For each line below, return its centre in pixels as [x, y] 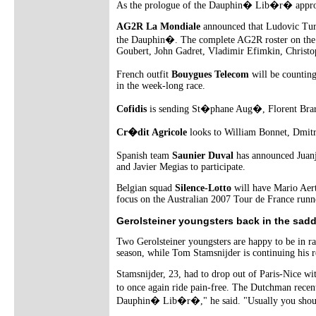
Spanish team [144, 155]
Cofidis [132, 109]
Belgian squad [146, 188]
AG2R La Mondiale [158, 26]
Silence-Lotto [203, 188]
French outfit [144, 74]
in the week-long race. [161, 85]
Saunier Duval [203, 155]
